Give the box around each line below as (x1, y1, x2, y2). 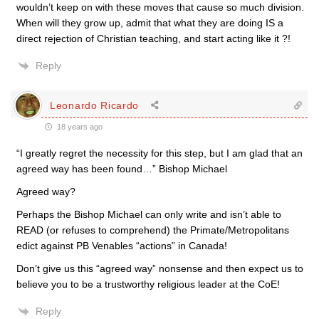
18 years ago (55, 122, 103, 131)
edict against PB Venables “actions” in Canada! (16, 240, 227, 251)
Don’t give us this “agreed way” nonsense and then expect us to (16, 263, 303, 274)
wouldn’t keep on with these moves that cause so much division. (16, 1, 304, 13)
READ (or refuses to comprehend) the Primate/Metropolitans (16, 224, 289, 236)
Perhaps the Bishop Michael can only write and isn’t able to (16, 209, 281, 220)
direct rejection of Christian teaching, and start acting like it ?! (16, 33, 291, 44)
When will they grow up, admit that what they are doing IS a (16, 17, 283, 28)
